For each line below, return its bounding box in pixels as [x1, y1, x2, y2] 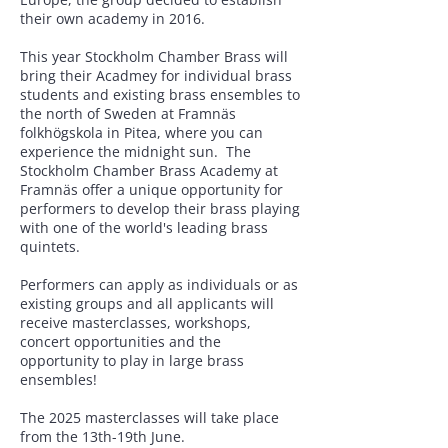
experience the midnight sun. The [20, 142, 251, 161]
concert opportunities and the [20, 332, 221, 351]
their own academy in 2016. [20, 9, 205, 28]
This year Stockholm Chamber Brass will [20, 47, 288, 66]
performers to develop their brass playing [20, 199, 300, 218]
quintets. [20, 237, 84, 256]
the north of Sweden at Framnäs [20, 104, 236, 123]
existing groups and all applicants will [20, 294, 274, 313]
